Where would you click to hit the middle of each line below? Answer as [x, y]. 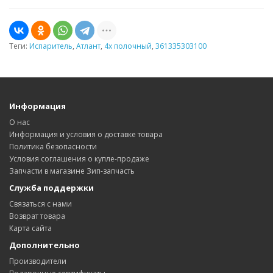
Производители [38, 261]
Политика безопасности [53, 147]
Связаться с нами [41, 204]
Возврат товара [37, 216]
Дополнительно [44, 245]
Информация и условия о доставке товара [86, 135]
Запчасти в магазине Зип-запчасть [72, 171]
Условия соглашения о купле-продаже [79, 159]
